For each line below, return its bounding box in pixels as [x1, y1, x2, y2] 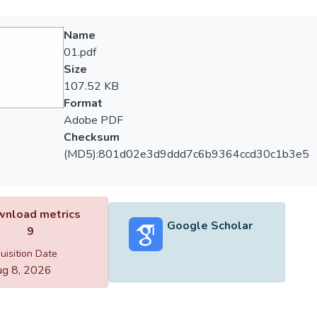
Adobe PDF [63, 113, 123, 128]
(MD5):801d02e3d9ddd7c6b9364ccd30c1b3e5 [63, 146, 309, 162]
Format [63, 96, 103, 111]
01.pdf [63, 45, 96, 60]
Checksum [63, 129, 120, 145]
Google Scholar [166, 217, 253, 234]
